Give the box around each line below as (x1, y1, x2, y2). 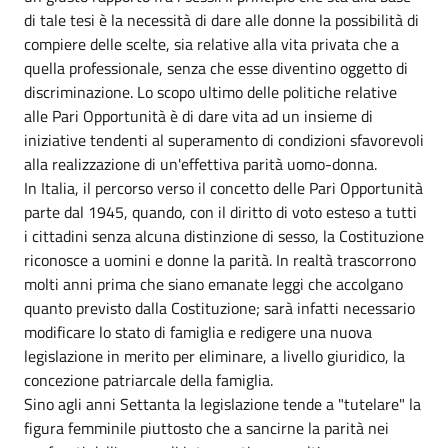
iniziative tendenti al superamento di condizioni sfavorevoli (24, 127, 424, 152)
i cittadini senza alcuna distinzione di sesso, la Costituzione (24, 223, 424, 248)
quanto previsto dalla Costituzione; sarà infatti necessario (24, 295, 415, 320)
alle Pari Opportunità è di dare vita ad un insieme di (24, 103, 373, 128)
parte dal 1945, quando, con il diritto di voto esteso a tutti (24, 199, 417, 224)
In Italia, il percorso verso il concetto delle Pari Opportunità (24, 175, 423, 200)
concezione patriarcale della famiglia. (24, 367, 277, 392)
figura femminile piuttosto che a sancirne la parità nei (24, 415, 389, 440)
